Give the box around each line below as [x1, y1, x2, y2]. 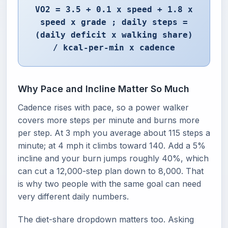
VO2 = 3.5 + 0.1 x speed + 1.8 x [35, 5, 193, 14]
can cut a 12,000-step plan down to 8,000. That [18, 166, 204, 176]
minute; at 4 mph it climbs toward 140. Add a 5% [18, 140, 206, 151]
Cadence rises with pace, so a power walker [18, 102, 189, 112]
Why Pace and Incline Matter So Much [18, 83, 189, 94]
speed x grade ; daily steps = [40, 17, 188, 27]
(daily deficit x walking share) [35, 30, 193, 40]
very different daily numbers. [18, 191, 129, 202]
